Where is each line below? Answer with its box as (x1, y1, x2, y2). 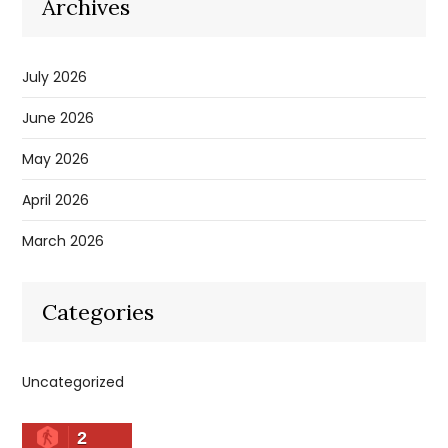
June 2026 (22, 108, 95, 129)
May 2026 (22, 149, 90, 170)
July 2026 (22, 67, 88, 88)
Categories (42, 298, 155, 327)
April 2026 (22, 190, 90, 211)
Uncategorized (22, 372, 125, 393)
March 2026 (22, 231, 105, 252)
